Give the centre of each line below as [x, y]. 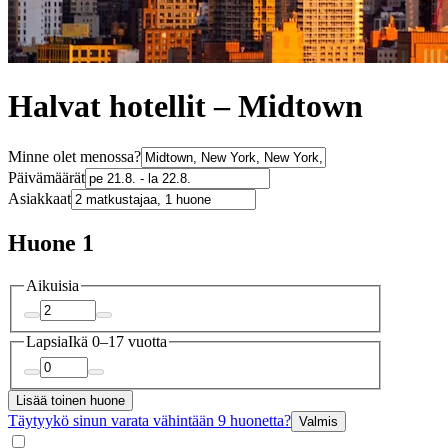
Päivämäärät [46, 177]
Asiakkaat [39, 198]
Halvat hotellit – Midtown [185, 106]
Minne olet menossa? [74, 156]
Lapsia [47, 342]
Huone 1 [51, 242]
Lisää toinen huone [70, 400]
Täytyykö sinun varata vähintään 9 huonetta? [149, 420]
